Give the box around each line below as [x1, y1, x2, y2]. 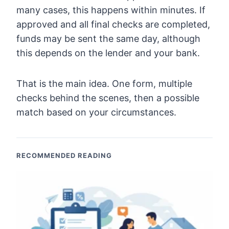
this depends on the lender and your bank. [16, 47, 200, 58]
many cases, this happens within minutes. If [16, 4, 205, 15]
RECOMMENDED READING [16, 151, 112, 159]
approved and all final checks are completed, [16, 18, 210, 30]
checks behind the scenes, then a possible [16, 92, 199, 103]
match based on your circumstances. [16, 106, 176, 118]
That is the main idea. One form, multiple [16, 78, 192, 89]
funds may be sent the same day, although [16, 33, 200, 44]
